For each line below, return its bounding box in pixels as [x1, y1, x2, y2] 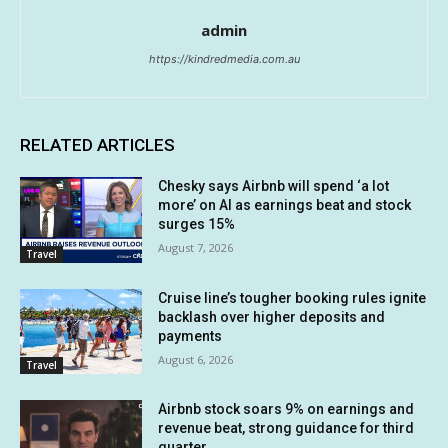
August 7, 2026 [158, 239, 234, 255]
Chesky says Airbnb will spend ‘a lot [158, 177, 390, 194]
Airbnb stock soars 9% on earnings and [158, 401, 415, 418]
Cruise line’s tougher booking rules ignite [158, 289, 427, 306]
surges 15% [158, 215, 236, 232]
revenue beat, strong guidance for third [158, 420, 415, 437]
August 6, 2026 [158, 351, 234, 367]
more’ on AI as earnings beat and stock [158, 196, 412, 213]
